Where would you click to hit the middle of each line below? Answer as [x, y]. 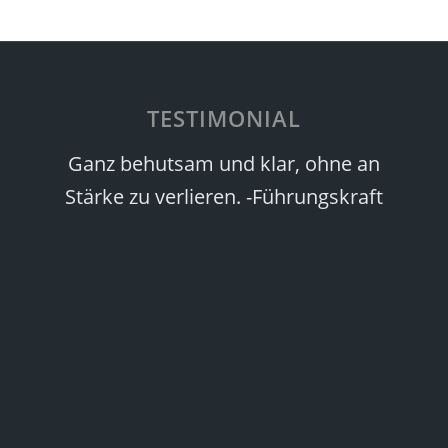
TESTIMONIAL [223, 117]
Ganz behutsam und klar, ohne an [223, 163]
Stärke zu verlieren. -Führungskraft [223, 196]
